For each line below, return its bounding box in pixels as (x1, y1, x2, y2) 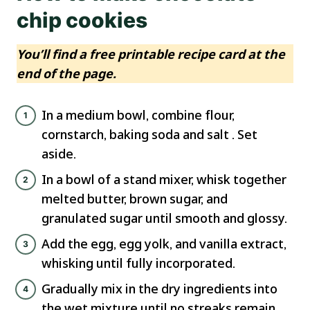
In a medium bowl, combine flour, (42, 107, 235, 124)
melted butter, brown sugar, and (42, 190, 228, 208)
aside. (42, 145, 76, 163)
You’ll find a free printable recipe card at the (17, 46, 285, 63)
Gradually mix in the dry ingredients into (42, 280, 277, 298)
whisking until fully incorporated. (42, 255, 235, 272)
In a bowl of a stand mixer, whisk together (42, 171, 286, 188)
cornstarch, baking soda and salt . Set (42, 126, 257, 143)
